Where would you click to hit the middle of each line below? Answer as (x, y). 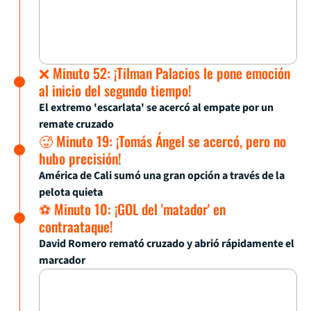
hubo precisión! (80, 159)
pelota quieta (71, 193)
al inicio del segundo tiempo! (115, 91)
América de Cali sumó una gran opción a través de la (162, 176)
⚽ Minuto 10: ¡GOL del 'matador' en (132, 209)
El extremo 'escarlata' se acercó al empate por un (156, 108)
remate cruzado (76, 125)
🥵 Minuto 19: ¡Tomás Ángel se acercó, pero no (162, 141)
